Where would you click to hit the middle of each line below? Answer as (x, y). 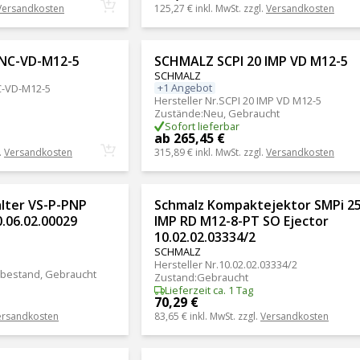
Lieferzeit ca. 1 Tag (209, 290)
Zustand (174, 278)
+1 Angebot (184, 88)
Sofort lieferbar (202, 127)
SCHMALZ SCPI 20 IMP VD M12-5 (251, 61)
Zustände (177, 114)
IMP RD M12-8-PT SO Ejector (241, 221)
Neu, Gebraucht (241, 114)
